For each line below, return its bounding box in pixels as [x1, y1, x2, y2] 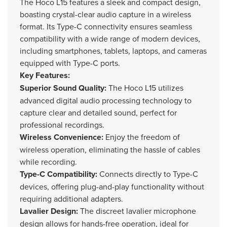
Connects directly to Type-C [97, 168, 198, 179]
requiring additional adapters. [20, 193, 123, 204]
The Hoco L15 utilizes [106, 82, 183, 93]
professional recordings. [20, 119, 104, 130]
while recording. [20, 156, 77, 167]
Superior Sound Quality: [20, 82, 106, 94]
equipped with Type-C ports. [20, 57, 120, 68]
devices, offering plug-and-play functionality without [20, 181, 204, 192]
